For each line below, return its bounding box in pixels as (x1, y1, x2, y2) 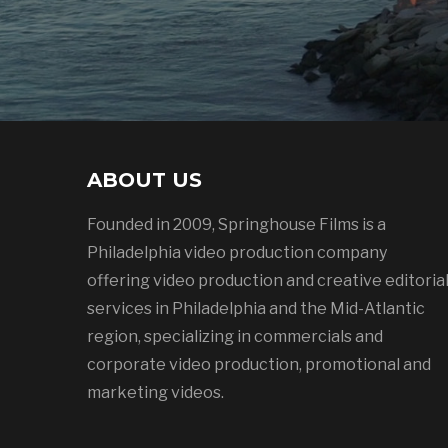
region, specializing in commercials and (87, 326, 383, 346)
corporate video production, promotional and (87, 354, 431, 374)
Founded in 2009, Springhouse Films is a (87, 214, 386, 234)
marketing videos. (87, 382, 224, 402)
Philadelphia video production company (87, 242, 387, 262)
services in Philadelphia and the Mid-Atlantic (87, 298, 425, 318)
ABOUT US (87, 167, 202, 192)
